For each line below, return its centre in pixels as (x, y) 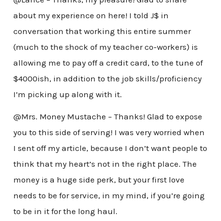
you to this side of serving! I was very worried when (109, 132)
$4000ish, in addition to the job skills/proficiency (107, 78)
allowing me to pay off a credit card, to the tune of (108, 62)
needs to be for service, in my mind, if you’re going (109, 196)
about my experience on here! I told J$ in (91, 15)
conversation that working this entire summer (102, 31)
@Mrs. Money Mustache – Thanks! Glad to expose (108, 117)
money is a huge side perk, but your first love (99, 180)
